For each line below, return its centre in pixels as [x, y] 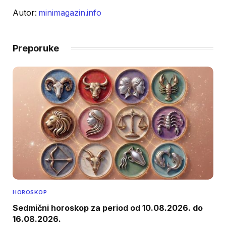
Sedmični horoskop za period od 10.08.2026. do [108, 208]
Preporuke [36, 48]
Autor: [26, 13]
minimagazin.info [70, 13]
